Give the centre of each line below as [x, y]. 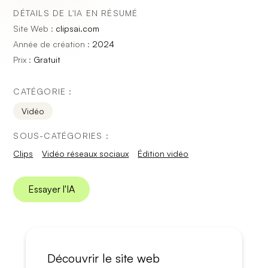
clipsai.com [78, 28]
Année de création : [53, 44]
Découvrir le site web [103, 258]
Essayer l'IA [52, 189]
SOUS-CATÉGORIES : [61, 135]
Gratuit [47, 60]
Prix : [24, 60]
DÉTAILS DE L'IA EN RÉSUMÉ [76, 13]
